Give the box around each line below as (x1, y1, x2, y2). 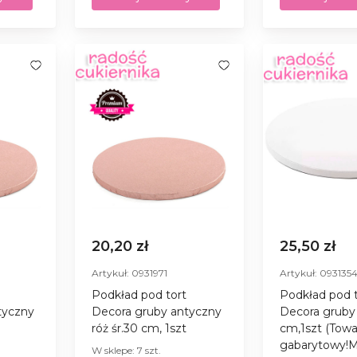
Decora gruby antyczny (92, 304, 222, 319)
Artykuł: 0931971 (92, 266, 168, 279)
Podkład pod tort (92, 287, 187, 302)
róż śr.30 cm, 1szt (92, 320, 187, 335)
